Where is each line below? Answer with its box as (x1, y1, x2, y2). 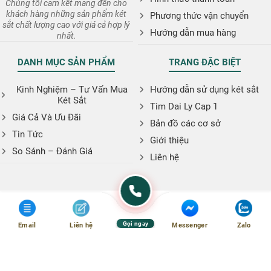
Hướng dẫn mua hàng (150, 27, 237, 38)
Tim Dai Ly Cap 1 (150, 100, 218, 112)
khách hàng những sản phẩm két (6, 8, 127, 19)
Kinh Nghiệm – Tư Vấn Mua (16, 83, 128, 95)
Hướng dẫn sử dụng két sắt (150, 83, 260, 95)
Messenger (172, 221, 207, 229)
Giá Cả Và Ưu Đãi (12, 111, 81, 123)
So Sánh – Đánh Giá (12, 145, 93, 157)
